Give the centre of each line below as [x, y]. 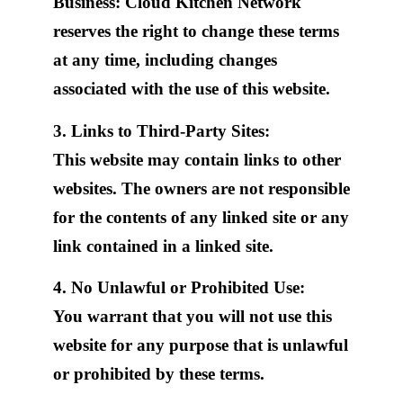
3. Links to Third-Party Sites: [161, 130]
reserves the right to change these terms [196, 31]
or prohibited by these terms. [158, 373]
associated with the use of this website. [191, 89]
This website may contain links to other [197, 159]
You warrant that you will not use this [192, 316]
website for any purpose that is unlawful [200, 345]
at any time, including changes [165, 60]
